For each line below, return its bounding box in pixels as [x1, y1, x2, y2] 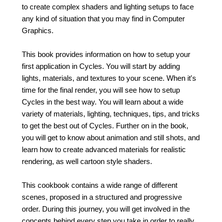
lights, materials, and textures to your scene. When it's [22, 74, 196, 82]
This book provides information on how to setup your [22, 50, 190, 58]
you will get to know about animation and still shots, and [22, 133, 200, 142]
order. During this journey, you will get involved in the [22, 205, 190, 213]
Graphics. [22, 26, 54, 35]
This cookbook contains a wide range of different [22, 181, 177, 189]
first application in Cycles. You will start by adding [22, 62, 180, 70]
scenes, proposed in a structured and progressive [22, 193, 182, 201]
